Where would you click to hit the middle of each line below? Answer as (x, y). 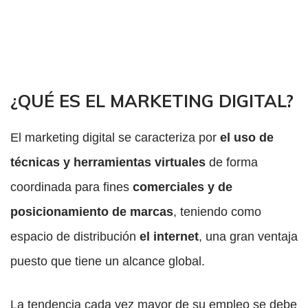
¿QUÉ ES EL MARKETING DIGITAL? (152, 101)
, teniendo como (217, 212)
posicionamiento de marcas (92, 212)
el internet (169, 237)
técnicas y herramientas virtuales (108, 163)
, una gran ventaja (248, 237)
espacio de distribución (75, 237)
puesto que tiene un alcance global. (108, 262)
